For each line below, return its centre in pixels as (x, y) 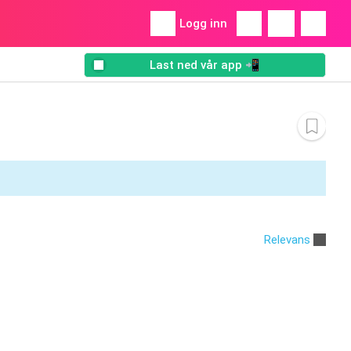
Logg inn (203, 24)
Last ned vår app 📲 (205, 65)
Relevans (287, 239)
